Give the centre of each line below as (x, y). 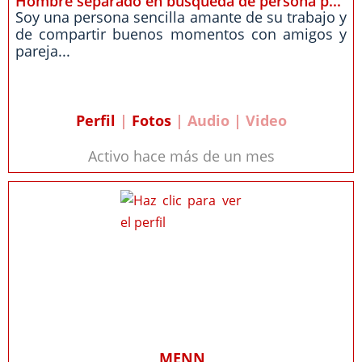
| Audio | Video (229, 120)
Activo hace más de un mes (181, 156)
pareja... (43, 51)
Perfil (95, 120)
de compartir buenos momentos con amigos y (181, 34)
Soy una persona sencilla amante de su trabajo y (181, 17)
